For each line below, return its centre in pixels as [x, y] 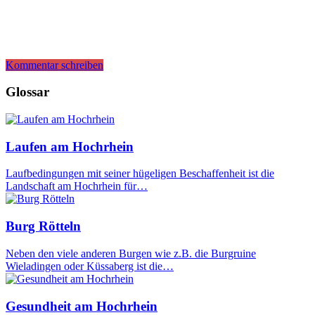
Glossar [27, 92]
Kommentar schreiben [54, 65]
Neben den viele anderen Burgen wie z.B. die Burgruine [131, 253]
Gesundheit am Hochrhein [82, 306]
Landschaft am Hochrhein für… [77, 186]
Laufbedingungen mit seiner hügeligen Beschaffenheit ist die [140, 174]
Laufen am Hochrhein [70, 146]
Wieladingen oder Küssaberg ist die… [90, 266]
